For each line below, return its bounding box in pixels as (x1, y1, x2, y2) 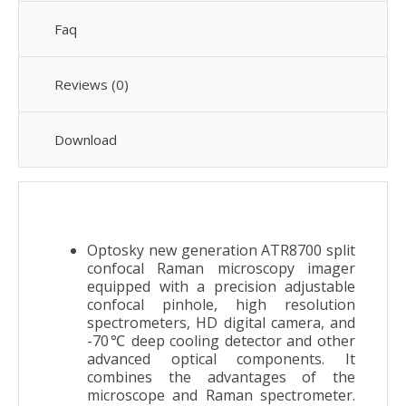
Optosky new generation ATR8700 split (87, 239, 355, 260)
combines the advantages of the (87, 366, 355, 387)
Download (54, 130, 117, 149)
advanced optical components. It (87, 348, 355, 369)
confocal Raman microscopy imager (87, 257, 355, 278)
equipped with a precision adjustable (87, 275, 355, 296)
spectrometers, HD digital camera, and (87, 312, 355, 333)
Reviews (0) (54, 74, 129, 93)
